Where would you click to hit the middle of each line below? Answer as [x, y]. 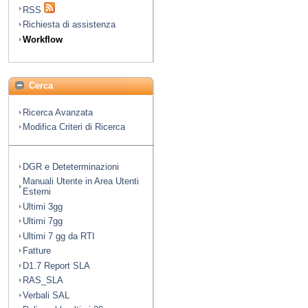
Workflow [43, 39]
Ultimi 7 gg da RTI [59, 236]
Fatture [37, 251]
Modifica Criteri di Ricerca [74, 127]
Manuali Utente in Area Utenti [81, 181]
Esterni [37, 192]
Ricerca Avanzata [58, 112]
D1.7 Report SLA [56, 265]
